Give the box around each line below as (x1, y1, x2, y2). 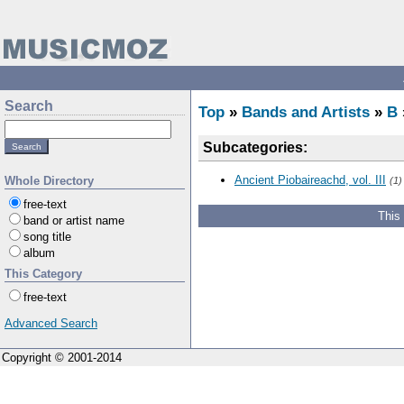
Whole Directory (5, 174, 94, 188)
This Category (5, 267, 82, 280)
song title (23, 230, 71, 243)
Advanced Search (5, 317, 97, 330)
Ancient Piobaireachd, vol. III (234, 173, 386, 187)
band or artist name (23, 214, 124, 227)
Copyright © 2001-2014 (2, 351, 122, 364)
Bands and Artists (242, 104, 370, 121)
